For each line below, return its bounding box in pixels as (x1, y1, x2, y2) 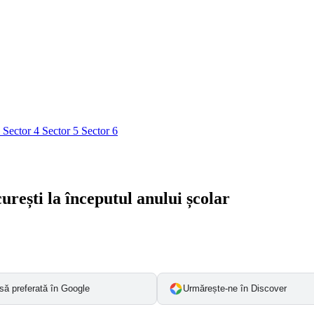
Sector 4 (3, 125, 42, 137)
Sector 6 (81, 125, 118, 137)
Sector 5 (42, 125, 81, 137)
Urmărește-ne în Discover (183, 282, 287, 294)
